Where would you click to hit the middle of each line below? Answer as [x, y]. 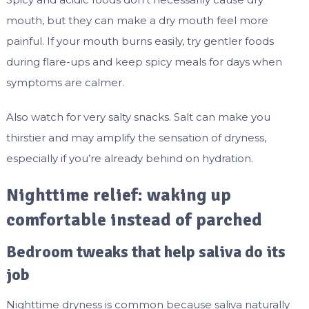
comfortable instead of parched [134, 220]
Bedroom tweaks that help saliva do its [146, 252]
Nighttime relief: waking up [118, 196]
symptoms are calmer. [65, 83]
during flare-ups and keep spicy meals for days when [144, 62]
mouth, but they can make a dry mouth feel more [137, 21]
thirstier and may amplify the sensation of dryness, [136, 138]
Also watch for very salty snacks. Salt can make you [138, 117]
